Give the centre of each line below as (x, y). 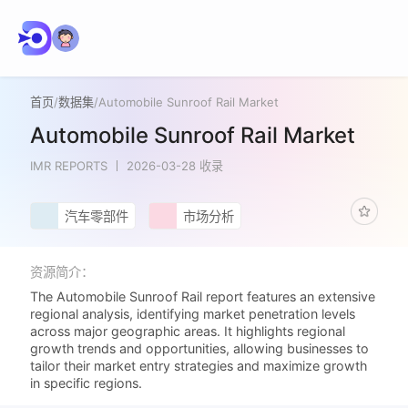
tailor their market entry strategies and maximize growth (199, 366)
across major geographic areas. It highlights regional (188, 331)
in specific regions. (87, 383)
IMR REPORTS (69, 165)
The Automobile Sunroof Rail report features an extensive (203, 297)
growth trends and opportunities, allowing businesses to (200, 349)
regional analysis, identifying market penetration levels (193, 314)
